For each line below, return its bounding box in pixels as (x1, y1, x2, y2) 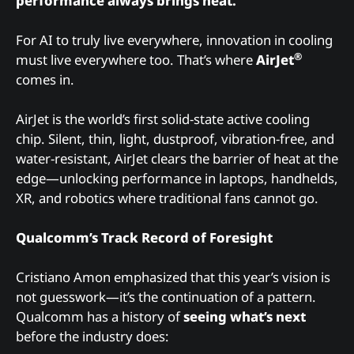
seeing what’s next (183, 307, 306, 326)
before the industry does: (16, 327, 169, 346)
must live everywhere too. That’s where (16, 50, 256, 69)
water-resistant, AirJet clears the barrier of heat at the (16, 149, 338, 168)
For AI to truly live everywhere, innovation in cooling (16, 30, 333, 49)
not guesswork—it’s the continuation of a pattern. (16, 288, 316, 307)
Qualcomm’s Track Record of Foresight (16, 228, 273, 247)
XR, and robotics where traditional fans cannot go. (16, 188, 318, 207)
